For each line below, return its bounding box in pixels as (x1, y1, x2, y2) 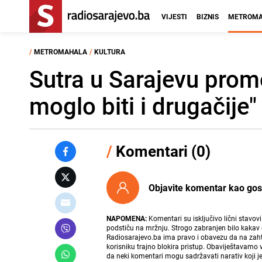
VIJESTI (161, 12, 187, 21)
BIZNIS (196, 12, 219, 21)
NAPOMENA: (106, 213, 147, 223)
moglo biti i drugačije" (29, 90, 257, 122)
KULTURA (94, 47, 125, 56)
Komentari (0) (112, 141, 211, 161)
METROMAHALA (34, 47, 87, 56)
